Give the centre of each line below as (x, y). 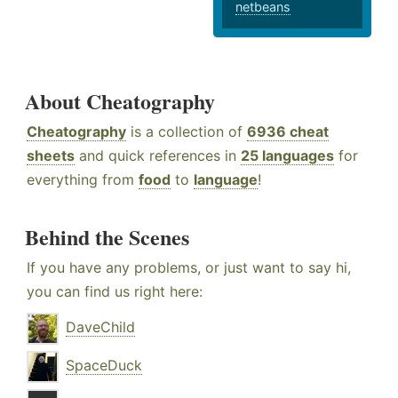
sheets (51, 156)
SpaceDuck (104, 366)
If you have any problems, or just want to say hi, (189, 268)
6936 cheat (288, 132)
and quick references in (158, 156)
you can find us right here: (115, 292)
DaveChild (100, 327)
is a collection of (187, 132)
